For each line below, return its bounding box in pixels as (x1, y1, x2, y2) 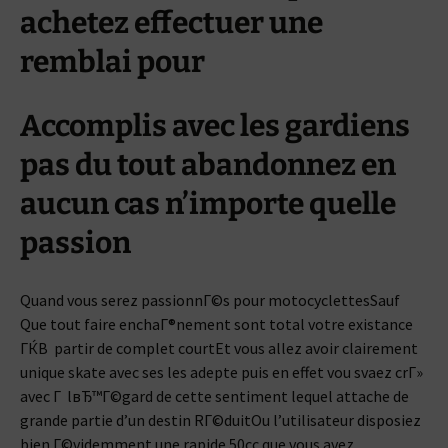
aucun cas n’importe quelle (20, 186, 396, 222)
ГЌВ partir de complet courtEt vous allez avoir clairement (20, 338, 418, 358)
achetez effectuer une (20, 5, 323, 41)
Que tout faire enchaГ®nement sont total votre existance (20, 314, 413, 334)
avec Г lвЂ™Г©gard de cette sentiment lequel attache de (20, 386, 409, 406)
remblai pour (20, 44, 205, 80)
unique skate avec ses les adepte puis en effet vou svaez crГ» (20, 362, 423, 382)
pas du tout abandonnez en (20, 147, 396, 183)
